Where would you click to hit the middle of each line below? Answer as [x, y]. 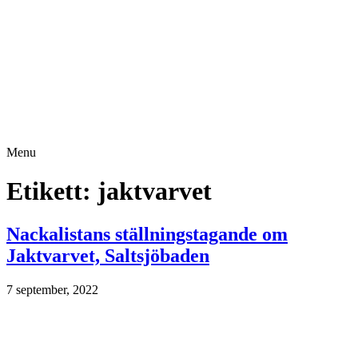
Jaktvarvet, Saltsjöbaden [108, 255]
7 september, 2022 [52, 289]
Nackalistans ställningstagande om [147, 234]
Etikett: [52, 191]
